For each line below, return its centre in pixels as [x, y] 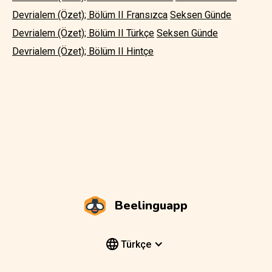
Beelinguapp [151, 205]
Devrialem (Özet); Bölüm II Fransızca [90, 15]
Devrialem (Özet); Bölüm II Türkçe [83, 33]
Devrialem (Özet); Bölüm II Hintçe [83, 51]
